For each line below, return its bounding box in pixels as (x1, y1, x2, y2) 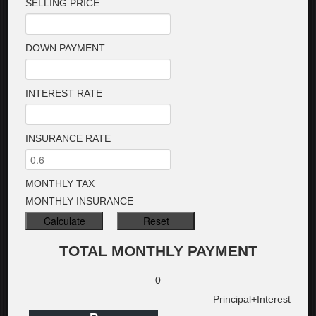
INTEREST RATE (25, 87, 103, 99)
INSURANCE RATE (25, 133, 111, 144)
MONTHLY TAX (25, 178, 95, 189)
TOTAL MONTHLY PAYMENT (59, 243, 257, 259)
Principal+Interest (212, 293, 291, 305)
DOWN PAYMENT (25, 42, 106, 54)
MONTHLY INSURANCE (25, 195, 134, 207)
